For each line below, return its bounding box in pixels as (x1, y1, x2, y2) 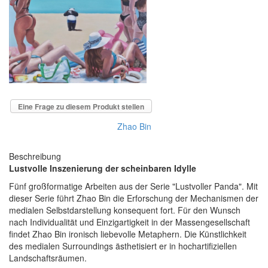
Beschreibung (9, 150, 61, 163)
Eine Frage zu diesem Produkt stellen (18, 101, 144, 112)
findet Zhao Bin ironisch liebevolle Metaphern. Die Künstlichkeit (9, 228, 246, 240)
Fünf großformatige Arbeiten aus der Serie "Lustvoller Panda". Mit (9, 180, 258, 193)
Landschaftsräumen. (9, 252, 87, 264)
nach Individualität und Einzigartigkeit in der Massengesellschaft (9, 216, 250, 229)
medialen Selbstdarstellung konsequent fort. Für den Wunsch (9, 204, 240, 217)
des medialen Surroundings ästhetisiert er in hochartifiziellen (9, 240, 237, 252)
